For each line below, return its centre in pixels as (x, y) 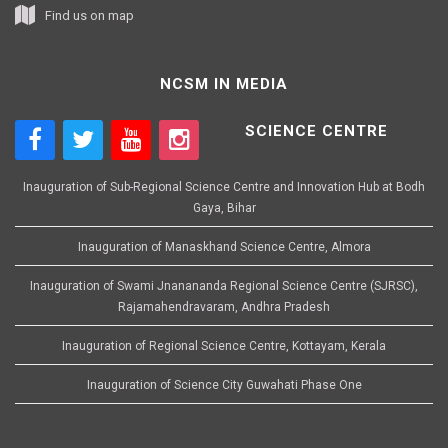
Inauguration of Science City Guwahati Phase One (224, 384)
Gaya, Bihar (224, 207)
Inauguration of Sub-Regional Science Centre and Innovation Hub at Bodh (224, 186)
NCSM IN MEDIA (224, 83)
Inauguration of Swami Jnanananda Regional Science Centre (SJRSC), (224, 285)
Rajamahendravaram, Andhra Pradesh (224, 306)
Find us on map (89, 15)
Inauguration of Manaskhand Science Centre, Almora (224, 246)
